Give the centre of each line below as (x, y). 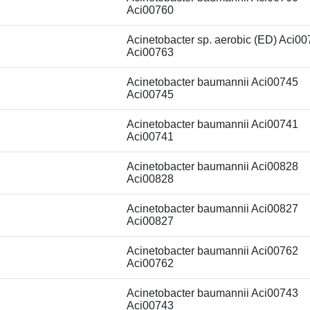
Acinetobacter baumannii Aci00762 (212, 251)
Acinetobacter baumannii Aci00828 (212, 166)
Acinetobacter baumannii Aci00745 (212, 82)
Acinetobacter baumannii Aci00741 (212, 124)
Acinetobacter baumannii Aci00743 (212, 293)
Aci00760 (150, 10)
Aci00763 (150, 52)
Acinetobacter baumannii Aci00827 (212, 209)
